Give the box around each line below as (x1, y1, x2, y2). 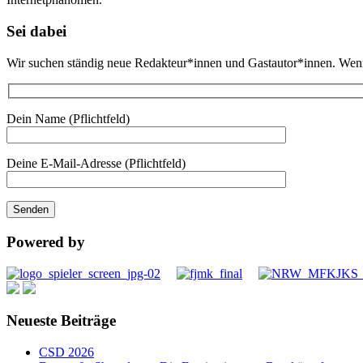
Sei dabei (6, 22, 66, 40)
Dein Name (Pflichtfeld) (6, 112, 130, 126)
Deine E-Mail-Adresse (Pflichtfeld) (6, 156, 186, 171)
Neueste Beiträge (6, 312, 116, 330)
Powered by (6, 233, 85, 250)
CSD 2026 (39, 345, 94, 360)
